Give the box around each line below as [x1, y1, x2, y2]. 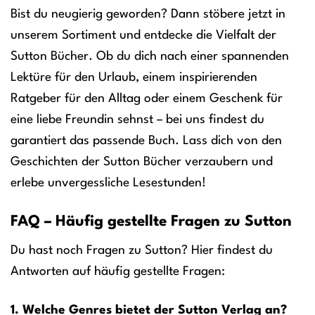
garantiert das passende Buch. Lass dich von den [11, 135, 282, 148]
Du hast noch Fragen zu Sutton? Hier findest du [11, 244, 273, 257]
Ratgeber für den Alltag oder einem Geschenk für [11, 93, 283, 105]
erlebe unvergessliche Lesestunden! [11, 177, 206, 190]
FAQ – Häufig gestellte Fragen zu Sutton [11, 214, 292, 230]
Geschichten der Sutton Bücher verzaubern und [11, 156, 273, 169]
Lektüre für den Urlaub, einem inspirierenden [11, 72, 257, 84]
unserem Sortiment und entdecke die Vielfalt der [11, 30, 276, 42]
